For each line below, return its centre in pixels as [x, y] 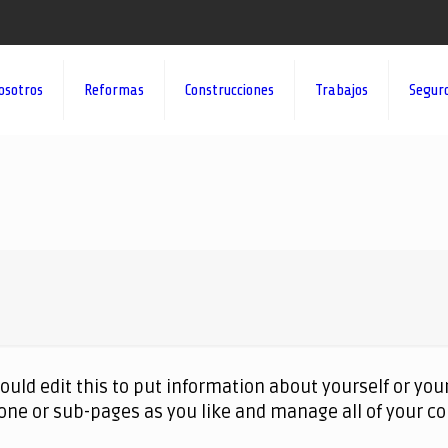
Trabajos [342, 90]
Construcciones [230, 90]
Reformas [114, 90]
